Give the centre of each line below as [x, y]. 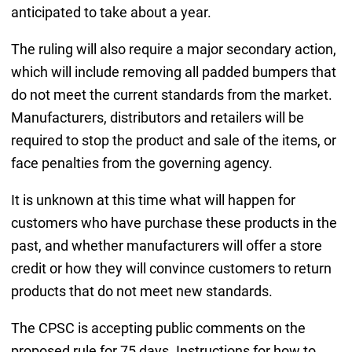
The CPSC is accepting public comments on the [158, 328]
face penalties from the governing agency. [141, 163]
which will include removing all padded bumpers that [173, 71]
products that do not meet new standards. [141, 291]
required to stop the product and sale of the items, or [173, 140]
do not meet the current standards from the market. [171, 94]
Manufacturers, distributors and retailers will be [157, 117]
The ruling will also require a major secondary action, [173, 49]
